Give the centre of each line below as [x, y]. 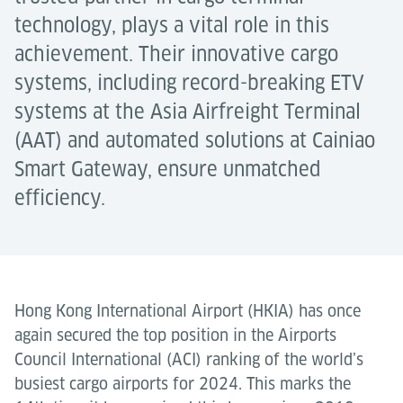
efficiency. [60, 198]
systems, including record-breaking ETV [189, 83]
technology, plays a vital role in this [172, 25]
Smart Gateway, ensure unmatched [168, 169]
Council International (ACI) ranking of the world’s [189, 359]
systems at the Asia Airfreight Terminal [188, 112]
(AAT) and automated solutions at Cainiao [195, 140]
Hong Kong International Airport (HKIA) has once [188, 311]
